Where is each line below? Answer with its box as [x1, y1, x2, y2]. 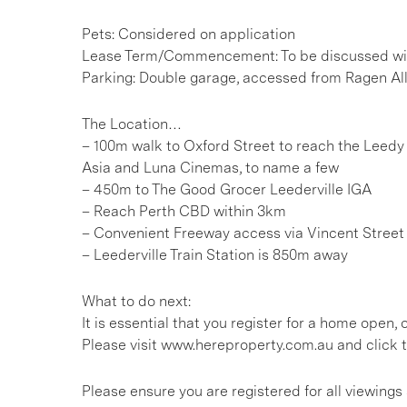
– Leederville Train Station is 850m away [82, 246, 348, 263]
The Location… [82, 115, 182, 133]
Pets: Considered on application [82, 25, 295, 43]
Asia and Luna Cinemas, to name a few [82, 159, 339, 176]
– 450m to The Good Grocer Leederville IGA [82, 181, 372, 198]
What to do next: [82, 293, 191, 310]
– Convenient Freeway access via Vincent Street [82, 224, 404, 242]
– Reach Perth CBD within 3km [82, 203, 286, 220]
